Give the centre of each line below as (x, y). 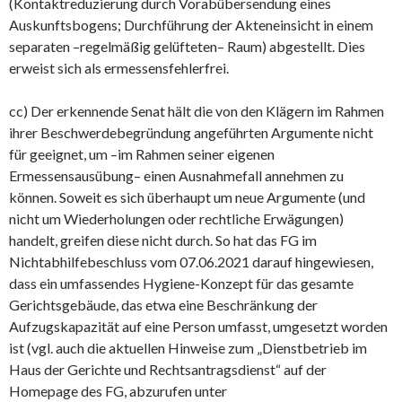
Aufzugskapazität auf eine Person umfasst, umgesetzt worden (198, 326)
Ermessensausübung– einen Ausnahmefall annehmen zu (176, 175)
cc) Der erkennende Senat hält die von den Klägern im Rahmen (197, 110)
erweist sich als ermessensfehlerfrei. (119, 67)
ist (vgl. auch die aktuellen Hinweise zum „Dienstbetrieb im (188, 347)
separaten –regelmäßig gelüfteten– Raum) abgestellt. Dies (187, 46)
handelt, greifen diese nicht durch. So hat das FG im (163, 240)
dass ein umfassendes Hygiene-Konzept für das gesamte (181, 283)
